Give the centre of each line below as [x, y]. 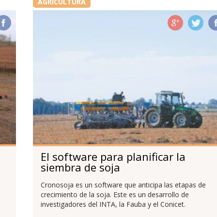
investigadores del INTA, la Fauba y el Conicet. [113, 204]
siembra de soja [80, 167]
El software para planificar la [113, 157]
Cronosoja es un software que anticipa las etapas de [123, 185]
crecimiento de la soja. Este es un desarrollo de [115, 195]
